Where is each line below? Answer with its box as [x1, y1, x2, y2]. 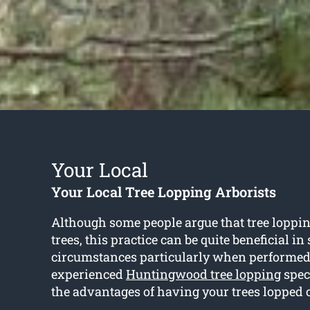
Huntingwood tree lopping [125, 266, 281, 283]
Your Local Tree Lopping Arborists [51, 183, 276, 201]
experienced [51, 266, 126, 283]
